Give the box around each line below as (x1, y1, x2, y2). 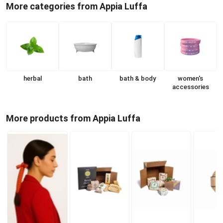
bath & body (119, 74, 156, 82)
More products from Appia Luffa (6, 112, 140, 123)
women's (178, 74, 204, 82)
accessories (172, 83, 209, 91)
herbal (23, 74, 42, 82)
